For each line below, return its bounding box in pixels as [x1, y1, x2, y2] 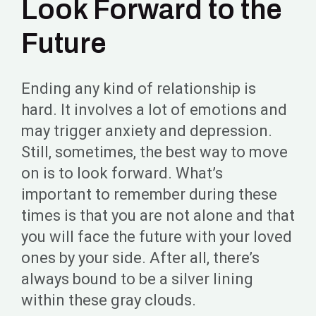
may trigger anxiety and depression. [21, 122, 272, 140]
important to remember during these [21, 186, 277, 204]
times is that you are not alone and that [21, 207, 295, 225]
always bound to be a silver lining [21, 270, 253, 288]
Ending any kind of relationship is [21, 80, 256, 98]
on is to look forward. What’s [21, 164, 223, 183]
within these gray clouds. [21, 291, 196, 310]
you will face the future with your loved [21, 228, 292, 246]
